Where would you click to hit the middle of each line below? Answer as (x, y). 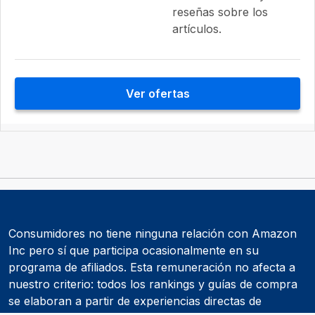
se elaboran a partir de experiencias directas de (135, 301)
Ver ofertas (157, 94)
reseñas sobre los (220, 12)
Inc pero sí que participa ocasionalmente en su (134, 251)
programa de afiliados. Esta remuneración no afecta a (152, 268)
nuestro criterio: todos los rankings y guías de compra (153, 284)
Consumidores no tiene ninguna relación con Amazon (153, 234)
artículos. (197, 29)
